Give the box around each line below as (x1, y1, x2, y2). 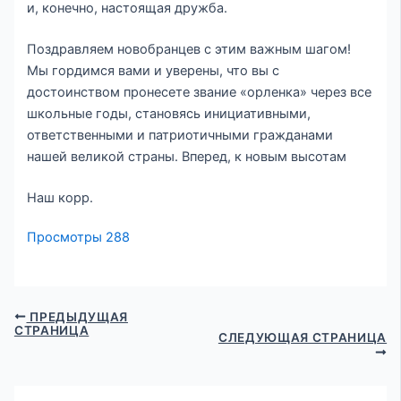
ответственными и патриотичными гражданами (27, 127, 334, 144)
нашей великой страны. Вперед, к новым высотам (27, 149, 347, 166)
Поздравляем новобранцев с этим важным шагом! (27, 41, 352, 58)
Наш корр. (27, 189, 94, 206)
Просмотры (27, 228, 103, 245)
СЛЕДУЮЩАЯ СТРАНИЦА (218, 329, 388, 345)
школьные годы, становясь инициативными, (27, 106, 311, 123)
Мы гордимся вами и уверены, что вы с (27, 63, 280, 80)
